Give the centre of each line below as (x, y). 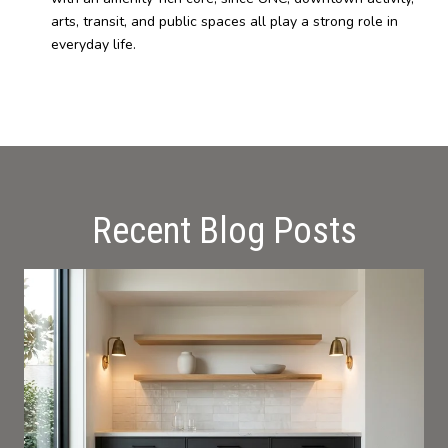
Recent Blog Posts (224, 231)
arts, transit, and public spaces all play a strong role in (224, 21)
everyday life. (93, 44)
